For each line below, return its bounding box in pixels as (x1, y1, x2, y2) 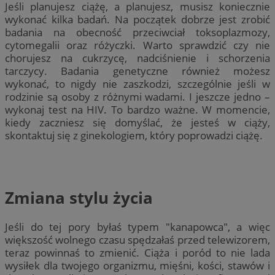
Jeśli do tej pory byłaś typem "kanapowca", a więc (5, 220, 270, 234)
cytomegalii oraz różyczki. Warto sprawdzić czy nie (5, 38, 270, 53)
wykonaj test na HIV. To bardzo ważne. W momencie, (5, 103, 270, 117)
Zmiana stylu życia (5, 186, 153, 209)
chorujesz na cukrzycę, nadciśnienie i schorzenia (5, 51, 270, 66)
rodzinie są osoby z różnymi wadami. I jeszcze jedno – (5, 90, 270, 104)
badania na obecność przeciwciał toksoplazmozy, (5, 25, 270, 40)
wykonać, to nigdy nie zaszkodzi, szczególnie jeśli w (5, 77, 270, 91)
